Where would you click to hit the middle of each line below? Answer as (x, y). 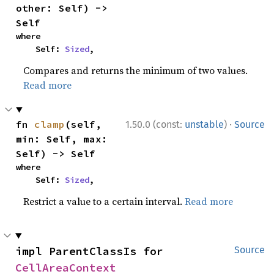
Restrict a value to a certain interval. (104, 201)
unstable (204, 124)
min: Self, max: (62, 139)
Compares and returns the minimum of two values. (136, 70)
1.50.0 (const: (155, 124)
